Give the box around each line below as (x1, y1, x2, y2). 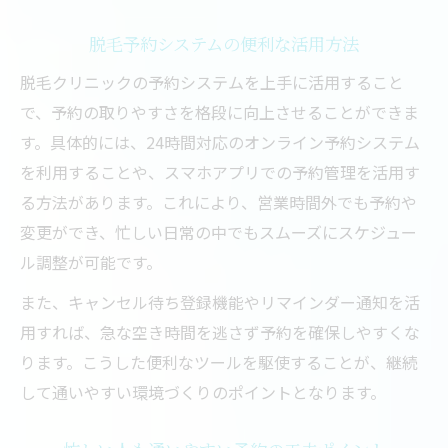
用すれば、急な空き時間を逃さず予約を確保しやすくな (20, 320, 420, 344)
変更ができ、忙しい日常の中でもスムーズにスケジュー (20, 220, 417, 244)
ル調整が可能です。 (20, 250, 162, 274)
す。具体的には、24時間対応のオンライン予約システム (20, 130, 420, 154)
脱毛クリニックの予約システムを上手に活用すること (20, 70, 404, 94)
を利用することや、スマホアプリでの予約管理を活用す (20, 160, 420, 184)
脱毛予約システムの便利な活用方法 (89, 32, 359, 55)
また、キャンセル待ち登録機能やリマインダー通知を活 (20, 290, 420, 314)
